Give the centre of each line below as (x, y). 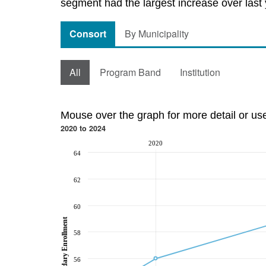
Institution (200, 72)
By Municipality (157, 34)
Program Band (130, 72)
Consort (88, 34)
